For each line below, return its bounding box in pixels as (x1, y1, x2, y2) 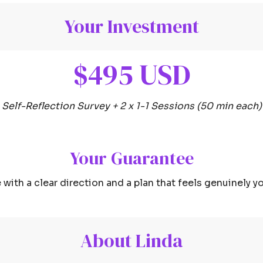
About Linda (80, 228, 183, 254)
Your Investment (64, 14, 199, 40)
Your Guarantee (69, 146, 194, 170)
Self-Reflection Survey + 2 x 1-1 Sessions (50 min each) (1, 100, 262, 113)
